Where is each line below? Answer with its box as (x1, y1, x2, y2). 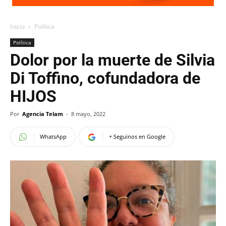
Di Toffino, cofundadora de (10, 69, 200, 88)
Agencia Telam (22, 110, 63, 118)
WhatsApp (40, 133, 67, 140)
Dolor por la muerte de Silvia (10, 50, 215, 70)
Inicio (10, 22, 25, 31)
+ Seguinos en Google (109, 133, 165, 140)
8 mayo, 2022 (71, 110, 105, 118)
